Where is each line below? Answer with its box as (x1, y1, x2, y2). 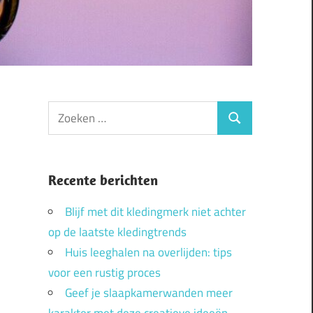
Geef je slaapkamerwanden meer (64, 284, 233, 303)
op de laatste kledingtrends (48, 223, 187, 242)
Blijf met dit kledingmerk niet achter (64, 203, 246, 221)
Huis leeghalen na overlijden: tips (64, 243, 232, 262)
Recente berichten (48, 171, 158, 189)
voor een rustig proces (48, 263, 161, 282)
